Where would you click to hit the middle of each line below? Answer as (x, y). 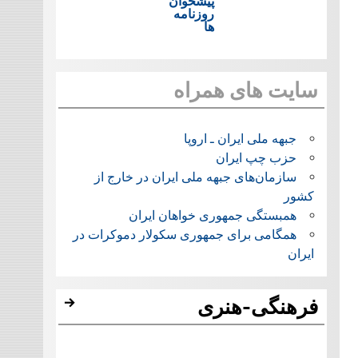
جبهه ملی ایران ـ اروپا (240, 138)
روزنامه (193, 14)
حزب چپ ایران (256, 157)
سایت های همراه (245, 91)
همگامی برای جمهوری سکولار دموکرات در (184, 234)
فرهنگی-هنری (257, 307)
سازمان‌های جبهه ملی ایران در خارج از (195, 177)
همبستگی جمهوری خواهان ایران (212, 215)
